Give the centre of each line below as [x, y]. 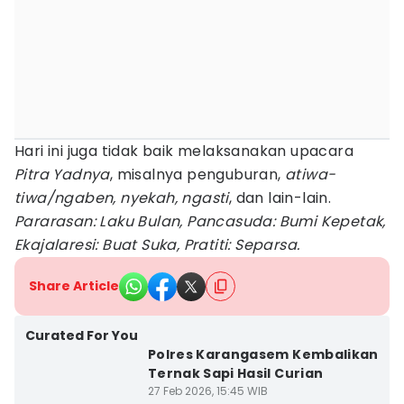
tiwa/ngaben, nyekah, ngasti [122, 198]
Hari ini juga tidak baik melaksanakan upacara [184, 151]
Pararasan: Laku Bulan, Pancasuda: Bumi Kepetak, [200, 221]
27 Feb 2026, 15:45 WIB [207, 391]
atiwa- [311, 174]
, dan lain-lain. [280, 198]
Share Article [74, 286]
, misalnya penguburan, [197, 174]
